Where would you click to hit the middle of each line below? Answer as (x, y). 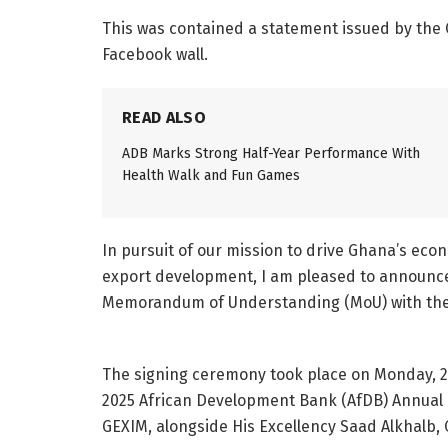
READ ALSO (164, 117)
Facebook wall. (155, 54)
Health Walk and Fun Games (211, 175)
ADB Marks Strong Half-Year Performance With (271, 153)
